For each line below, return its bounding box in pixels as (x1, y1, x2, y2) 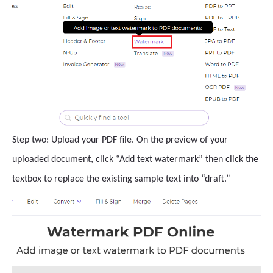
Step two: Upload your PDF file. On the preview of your (12, 135, 228, 146)
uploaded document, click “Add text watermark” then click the (12, 155, 258, 165)
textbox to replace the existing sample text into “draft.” (12, 174, 230, 185)
